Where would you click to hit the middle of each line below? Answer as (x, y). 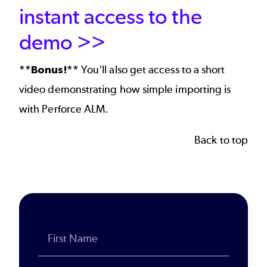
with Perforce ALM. (65, 109)
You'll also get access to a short (152, 70)
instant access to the (111, 17)
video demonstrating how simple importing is (125, 90)
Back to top (221, 140)
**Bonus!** (49, 70)
